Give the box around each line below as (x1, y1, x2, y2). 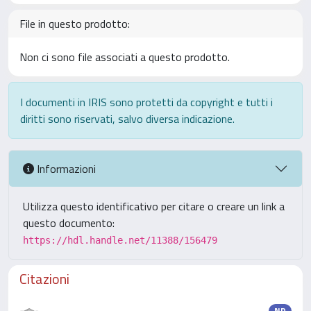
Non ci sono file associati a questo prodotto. (19, 49, 230, 65)
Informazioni (34, 160, 96, 177)
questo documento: (23, 215, 115, 231)
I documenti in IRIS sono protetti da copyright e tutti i (20, 94, 273, 110)
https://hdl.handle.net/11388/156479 (23, 235, 217, 246)
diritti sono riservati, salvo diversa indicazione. (20, 110, 235, 127)
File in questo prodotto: (19, 15, 130, 32)
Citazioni (19, 268, 69, 289)
